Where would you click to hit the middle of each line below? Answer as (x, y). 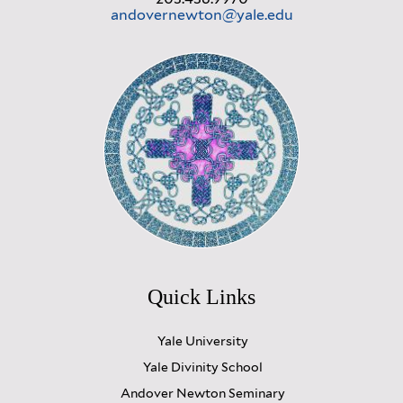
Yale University (202, 340)
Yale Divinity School (202, 367)
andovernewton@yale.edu (201, 14)
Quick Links (201, 296)
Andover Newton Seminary (202, 393)
